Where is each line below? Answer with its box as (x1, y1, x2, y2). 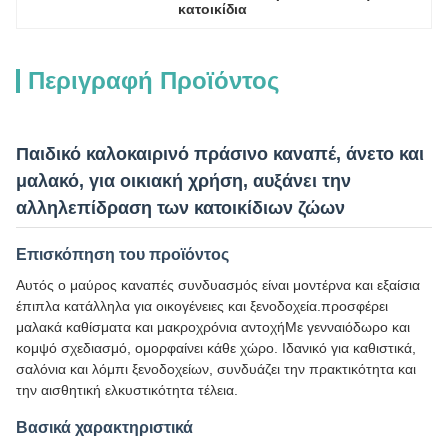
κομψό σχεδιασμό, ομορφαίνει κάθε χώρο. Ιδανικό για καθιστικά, (16, 340, 416, 356)
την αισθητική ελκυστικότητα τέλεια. (16, 382, 238, 398)
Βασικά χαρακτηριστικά (16, 419, 193, 436)
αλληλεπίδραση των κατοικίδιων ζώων (16, 198, 345, 218)
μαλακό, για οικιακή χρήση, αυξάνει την (16, 171, 351, 191)
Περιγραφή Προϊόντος (28, 67, 279, 94)
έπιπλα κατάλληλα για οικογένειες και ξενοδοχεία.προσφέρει (16, 298, 388, 314)
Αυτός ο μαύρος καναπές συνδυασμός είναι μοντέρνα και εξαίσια (16, 277, 420, 293)
